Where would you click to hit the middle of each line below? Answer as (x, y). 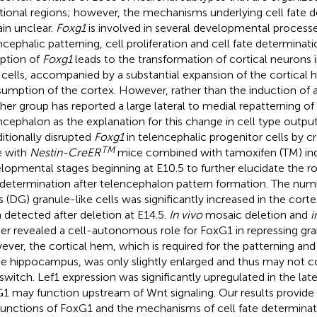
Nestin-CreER (65, 152)
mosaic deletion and (256, 214)
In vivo (185, 214)
